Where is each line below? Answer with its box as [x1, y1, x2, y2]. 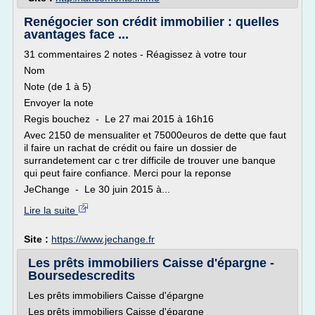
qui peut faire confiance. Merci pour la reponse [24, 167, 231, 179]
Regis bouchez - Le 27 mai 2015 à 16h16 [24, 113, 214, 124]
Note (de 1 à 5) [24, 81, 91, 92]
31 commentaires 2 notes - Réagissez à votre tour [24, 49, 247, 60]
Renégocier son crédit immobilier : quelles [24, 15, 279, 29]
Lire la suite [24, 205, 78, 216]
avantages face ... [24, 27, 129, 41]
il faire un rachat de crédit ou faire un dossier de [24, 142, 237, 153]
